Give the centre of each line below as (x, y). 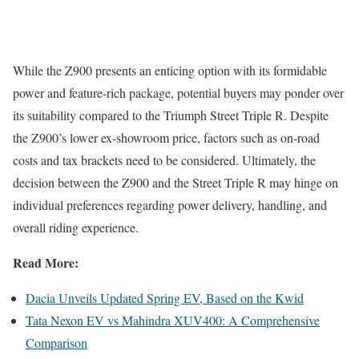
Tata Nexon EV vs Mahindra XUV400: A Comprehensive (173, 321)
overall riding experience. (76, 228)
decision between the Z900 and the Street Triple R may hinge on (175, 183)
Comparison (56, 343)
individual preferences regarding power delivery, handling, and (170, 205)
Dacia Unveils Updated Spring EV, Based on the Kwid (165, 298)
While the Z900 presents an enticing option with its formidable (170, 71)
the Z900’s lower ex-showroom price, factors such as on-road (166, 138)
